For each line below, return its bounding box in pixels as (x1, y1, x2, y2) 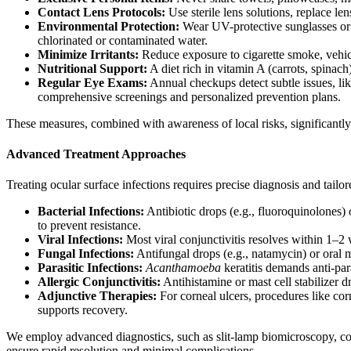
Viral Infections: (38, 233, 123, 247)
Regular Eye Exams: (38, 75, 147, 89)
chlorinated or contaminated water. (38, 33, 208, 47)
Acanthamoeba (146, 261, 221, 275)
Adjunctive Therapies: (38, 289, 157, 303)
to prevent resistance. (38, 219, 141, 233)
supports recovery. (38, 303, 128, 317)
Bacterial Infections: (38, 204, 144, 219)
